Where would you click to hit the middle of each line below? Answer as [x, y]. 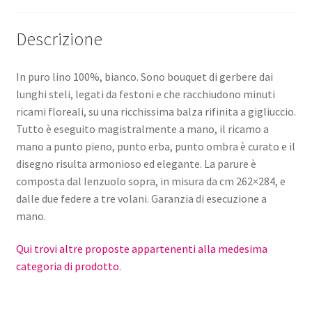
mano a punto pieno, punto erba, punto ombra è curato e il [155, 146]
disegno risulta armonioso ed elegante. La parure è [136, 163]
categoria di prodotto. [68, 266]
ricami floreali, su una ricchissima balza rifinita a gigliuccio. [156, 111]
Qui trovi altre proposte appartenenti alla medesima [141, 249]
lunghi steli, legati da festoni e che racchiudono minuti [145, 94]
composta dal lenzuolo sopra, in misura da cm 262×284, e [150, 181]
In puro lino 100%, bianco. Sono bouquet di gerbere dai [144, 76]
